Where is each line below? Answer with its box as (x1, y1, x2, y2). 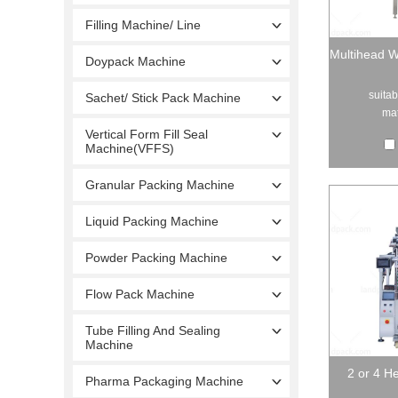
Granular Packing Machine (85, 177, 235, 192)
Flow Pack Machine (85, 286, 195, 301)
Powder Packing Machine (85, 250, 227, 265)
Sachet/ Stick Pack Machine (85, 90, 241, 105)
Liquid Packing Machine (85, 213, 219, 228)
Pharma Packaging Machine (85, 373, 243, 388)
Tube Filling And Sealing (85, 322, 220, 338)
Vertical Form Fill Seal (85, 126, 208, 141)
